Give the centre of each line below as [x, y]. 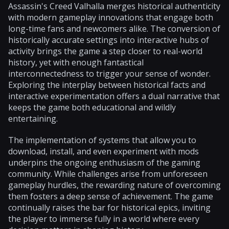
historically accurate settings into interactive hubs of [109, 40]
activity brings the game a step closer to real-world [105, 51]
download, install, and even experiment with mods [104, 151]
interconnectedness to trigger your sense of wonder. [109, 73]
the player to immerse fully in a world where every [104, 219]
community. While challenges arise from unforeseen [108, 174]
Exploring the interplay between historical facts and [107, 85]
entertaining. [33, 118]
